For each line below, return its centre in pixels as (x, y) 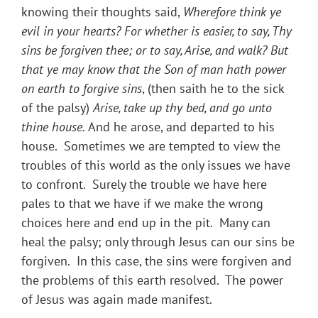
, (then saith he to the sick (213, 89)
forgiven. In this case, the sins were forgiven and (157, 261)
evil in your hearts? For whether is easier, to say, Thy (157, 31)
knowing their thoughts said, (102, 12)
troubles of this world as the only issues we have (156, 165)
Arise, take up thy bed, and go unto (182, 108)
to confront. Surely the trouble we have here (144, 185)
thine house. (53, 127)
